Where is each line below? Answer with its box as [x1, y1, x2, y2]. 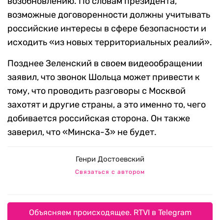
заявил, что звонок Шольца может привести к [7, 72, 200, 83]
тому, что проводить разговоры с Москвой [7, 85, 186, 97]
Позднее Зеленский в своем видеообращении [7, 58, 202, 69]
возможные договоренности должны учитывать [7, 9, 210, 21]
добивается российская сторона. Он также [7, 113, 190, 124]
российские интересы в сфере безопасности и [7, 23, 206, 34]
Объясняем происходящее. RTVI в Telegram [28, 208, 192, 218]
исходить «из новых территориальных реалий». [7, 37, 212, 48]
